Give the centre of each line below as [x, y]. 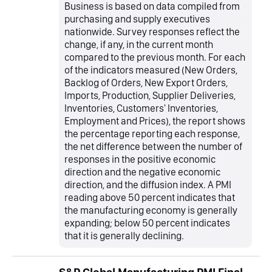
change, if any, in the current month [139, 44]
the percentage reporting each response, [152, 133]
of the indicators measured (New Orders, [151, 70]
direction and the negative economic [143, 172]
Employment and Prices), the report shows [155, 121]
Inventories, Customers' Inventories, [141, 108]
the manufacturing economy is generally [151, 210]
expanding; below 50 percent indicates [148, 223]
